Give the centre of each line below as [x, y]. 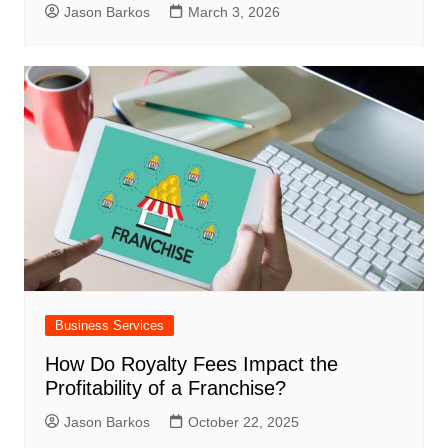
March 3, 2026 [233, 11]
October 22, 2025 [243, 421]
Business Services [109, 325]
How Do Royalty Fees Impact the [191, 363]
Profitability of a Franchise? [165, 387]
